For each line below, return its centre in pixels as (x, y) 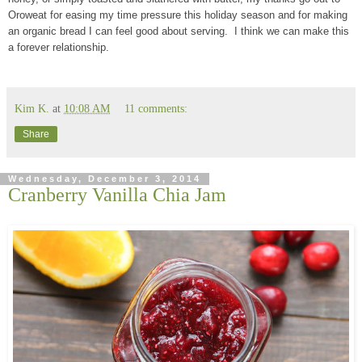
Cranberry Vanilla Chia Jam (117, 195)
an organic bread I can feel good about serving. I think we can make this (179, 32)
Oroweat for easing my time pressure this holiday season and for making (178, 15)
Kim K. (32, 109)
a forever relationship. (59, 48)
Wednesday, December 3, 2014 (105, 179)
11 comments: (156, 109)
